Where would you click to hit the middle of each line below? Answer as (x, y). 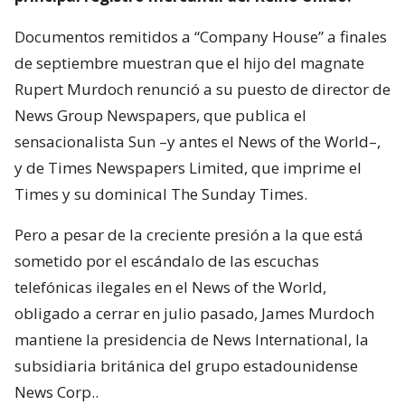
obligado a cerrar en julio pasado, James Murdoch (194, 313)
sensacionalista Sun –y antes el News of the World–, (198, 141)
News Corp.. (57, 391)
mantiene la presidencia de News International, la (192, 339)
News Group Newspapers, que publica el (160, 115)
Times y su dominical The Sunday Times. (161, 193)
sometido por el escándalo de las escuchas (167, 260)
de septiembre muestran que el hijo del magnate (189, 62)
